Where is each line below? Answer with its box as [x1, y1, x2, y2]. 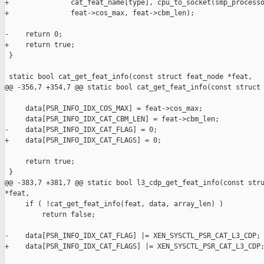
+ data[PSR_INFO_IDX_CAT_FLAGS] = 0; [5, 136, 161, 145]
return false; [5, 210, 95, 219]
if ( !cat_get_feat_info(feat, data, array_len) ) [5, 200, 223, 209]
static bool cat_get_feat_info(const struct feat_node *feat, [5, 72, 252, 81]
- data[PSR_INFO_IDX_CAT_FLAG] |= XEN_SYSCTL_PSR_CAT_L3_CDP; [5, 232, 260, 240]
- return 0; [5, 30, 62, 39]
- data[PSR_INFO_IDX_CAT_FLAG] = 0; [5, 126, 157, 134]
